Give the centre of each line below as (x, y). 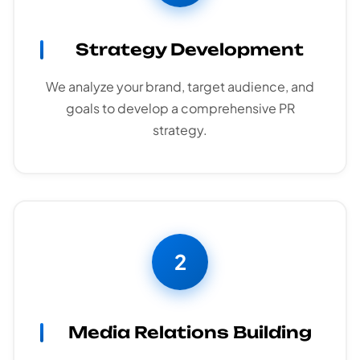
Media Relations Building (190, 333)
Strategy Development (190, 50)
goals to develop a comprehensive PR (180, 108)
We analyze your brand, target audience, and (180, 87)
